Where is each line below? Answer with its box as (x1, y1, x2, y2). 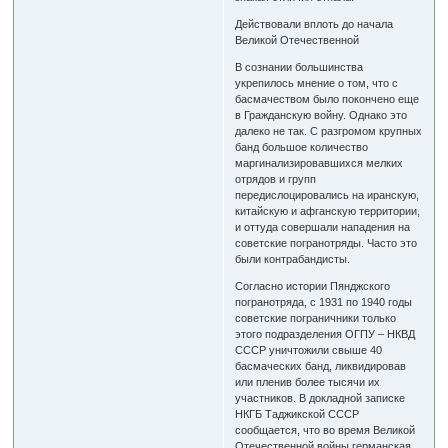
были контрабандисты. (235, 252, 351, 265)
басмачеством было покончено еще (235, 92, 420, 105)
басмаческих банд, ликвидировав (235, 359, 407, 372)
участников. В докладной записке (235, 391, 406, 404)
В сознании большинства (235, 60, 364, 73)
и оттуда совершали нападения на (235, 220, 411, 233)
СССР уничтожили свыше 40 (235, 343, 383, 356)
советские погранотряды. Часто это (235, 236, 418, 249)
